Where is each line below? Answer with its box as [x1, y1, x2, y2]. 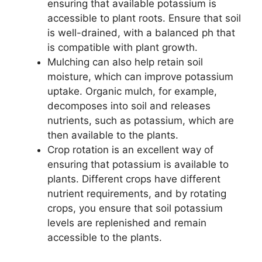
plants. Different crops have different [47, 173, 220, 185]
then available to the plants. [47, 129, 178, 142]
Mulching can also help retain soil [47, 56, 203, 68]
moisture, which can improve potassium [47, 71, 233, 83]
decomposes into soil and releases [47, 100, 211, 112]
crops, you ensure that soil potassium [47, 202, 223, 215]
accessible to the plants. [47, 232, 162, 244]
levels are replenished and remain [47, 217, 206, 229]
